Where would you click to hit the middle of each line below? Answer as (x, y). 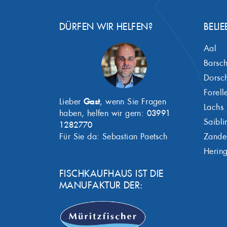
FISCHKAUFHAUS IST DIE (111, 174)
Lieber (71, 102)
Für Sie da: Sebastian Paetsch (113, 137)
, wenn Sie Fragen (133, 102)
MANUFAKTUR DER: (101, 185)
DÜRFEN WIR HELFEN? (106, 27)
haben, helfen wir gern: (103, 113)
